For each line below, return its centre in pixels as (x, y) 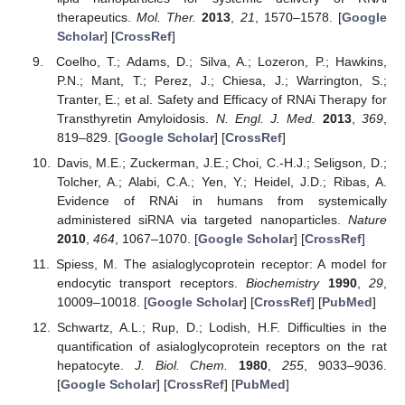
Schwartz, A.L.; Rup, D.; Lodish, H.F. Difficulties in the (221, 328)
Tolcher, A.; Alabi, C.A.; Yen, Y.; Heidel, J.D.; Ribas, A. (221, 182)
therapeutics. (97, 17)
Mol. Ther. (167, 17)
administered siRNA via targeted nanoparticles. (202, 220)
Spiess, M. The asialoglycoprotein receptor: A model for (221, 264)
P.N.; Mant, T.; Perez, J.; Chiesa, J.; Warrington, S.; (221, 81)
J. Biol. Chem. (181, 366)
